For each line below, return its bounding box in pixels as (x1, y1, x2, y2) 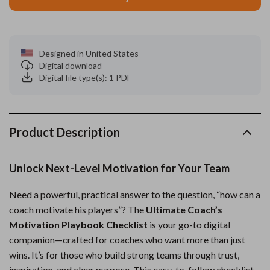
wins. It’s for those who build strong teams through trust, (9, 249, 239, 260)
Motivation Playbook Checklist (9, 219, 148, 230)
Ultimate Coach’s (146, 204, 222, 215)
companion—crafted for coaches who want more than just (9, 234, 245, 245)
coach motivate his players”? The (9, 204, 146, 215)
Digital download (39, 60, 102, 71)
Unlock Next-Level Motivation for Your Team (9, 162, 230, 175)
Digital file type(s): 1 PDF (39, 72, 131, 83)
